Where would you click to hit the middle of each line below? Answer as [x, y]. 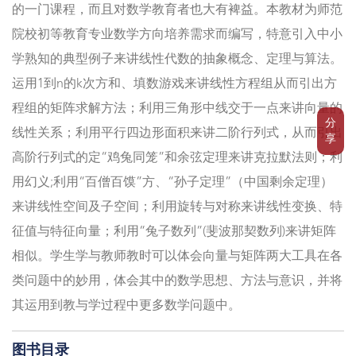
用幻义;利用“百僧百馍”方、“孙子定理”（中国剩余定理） [172, 183]
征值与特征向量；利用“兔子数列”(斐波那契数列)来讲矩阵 [174, 232]
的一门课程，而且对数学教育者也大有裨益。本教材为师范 [177, 11]
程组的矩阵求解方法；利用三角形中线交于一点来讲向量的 [177, 109]
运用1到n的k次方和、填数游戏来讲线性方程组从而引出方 [174, 85]
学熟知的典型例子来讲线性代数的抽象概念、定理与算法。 [177, 60]
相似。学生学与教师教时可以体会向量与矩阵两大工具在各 [177, 257]
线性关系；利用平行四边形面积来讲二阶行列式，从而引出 [177, 134]
